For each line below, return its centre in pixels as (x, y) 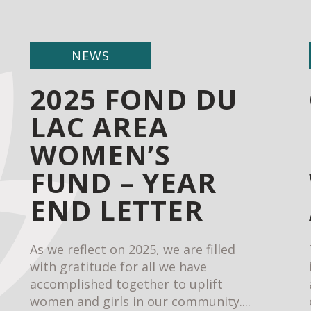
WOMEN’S (101, 154)
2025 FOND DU (134, 99)
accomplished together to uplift (127, 284)
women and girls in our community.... (141, 301)
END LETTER (117, 210)
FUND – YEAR (124, 182)
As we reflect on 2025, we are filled (133, 249)
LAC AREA (100, 127)
